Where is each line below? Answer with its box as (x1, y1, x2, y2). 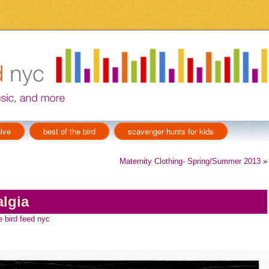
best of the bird (43, 125, 95, 137)
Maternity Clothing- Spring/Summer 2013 (119, 157, 261, 166)
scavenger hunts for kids (128, 125, 214, 137)
